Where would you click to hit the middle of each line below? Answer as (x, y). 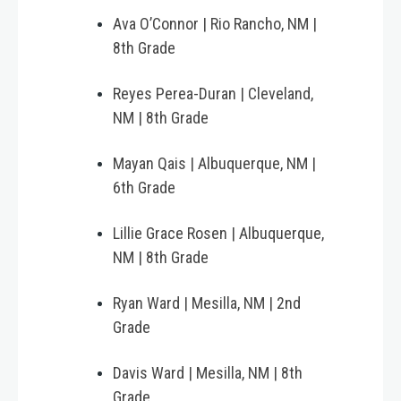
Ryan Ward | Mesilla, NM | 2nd (207, 303)
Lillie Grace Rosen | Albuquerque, (218, 234)
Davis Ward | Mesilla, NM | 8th (208, 373)
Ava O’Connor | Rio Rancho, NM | (215, 24)
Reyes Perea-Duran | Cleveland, (213, 94)
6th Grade (146, 188)
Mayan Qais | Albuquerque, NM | (214, 164)
